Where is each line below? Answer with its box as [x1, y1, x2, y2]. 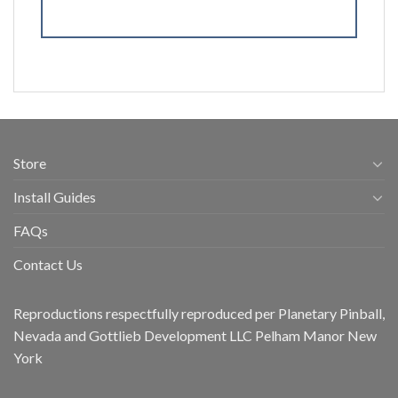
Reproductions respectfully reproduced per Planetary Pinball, [13, 305, 385, 322]
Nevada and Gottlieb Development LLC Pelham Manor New [13, 327, 377, 345]
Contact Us [13, 256, 83, 274]
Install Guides [13, 188, 96, 206]
